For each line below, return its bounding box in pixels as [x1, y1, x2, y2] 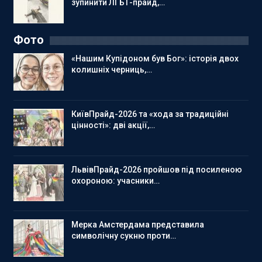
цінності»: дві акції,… [71, 120, 155, 130]
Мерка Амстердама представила [71, 220, 204, 230]
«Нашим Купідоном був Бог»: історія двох [71, 54, 239, 64]
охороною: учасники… [71, 175, 160, 185]
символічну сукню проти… [71, 231, 176, 241]
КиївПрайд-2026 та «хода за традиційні [71, 109, 229, 119]
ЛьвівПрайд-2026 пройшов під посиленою [71, 164, 242, 174]
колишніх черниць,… [71, 65, 152, 75]
